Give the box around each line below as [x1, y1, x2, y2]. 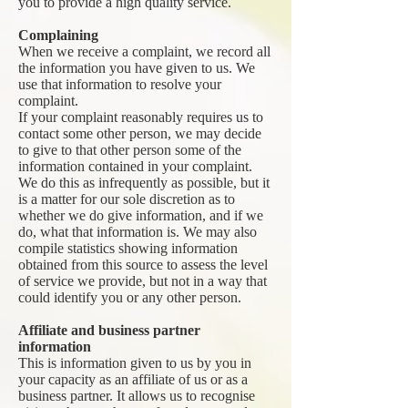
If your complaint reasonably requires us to [18, 109, 263, 125]
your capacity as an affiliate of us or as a [18, 372, 248, 387]
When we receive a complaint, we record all [18, 44, 270, 59]
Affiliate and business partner [18, 322, 200, 338]
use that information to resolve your [18, 76, 221, 92]
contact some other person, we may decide [18, 126, 261, 141]
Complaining [18, 27, 98, 43]
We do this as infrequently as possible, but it [18, 175, 270, 190]
